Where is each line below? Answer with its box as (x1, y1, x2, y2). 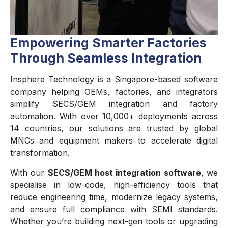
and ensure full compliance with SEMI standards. (10, 204, 218, 214)
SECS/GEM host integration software (47, 167, 201, 178)
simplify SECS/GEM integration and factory (10, 98, 218, 109)
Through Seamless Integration (10, 50, 202, 66)
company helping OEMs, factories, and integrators (10, 86, 218, 97)
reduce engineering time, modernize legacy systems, (10, 191, 218, 202)
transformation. (10, 147, 70, 158)
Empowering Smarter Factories (10, 35, 207, 50)
